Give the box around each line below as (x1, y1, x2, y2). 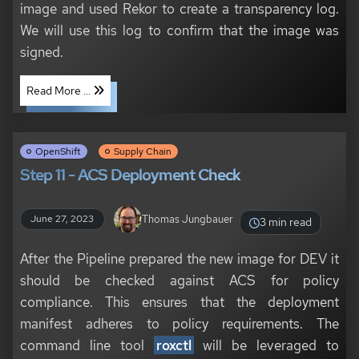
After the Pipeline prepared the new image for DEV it (19, 249, 340, 268)
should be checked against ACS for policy (19, 271, 340, 290)
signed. (19, 42, 63, 61)
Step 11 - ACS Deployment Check (19, 164, 240, 186)
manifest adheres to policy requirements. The (19, 314, 340, 333)
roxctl (155, 336, 192, 355)
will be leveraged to (193, 336, 340, 355)
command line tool (19, 336, 154, 355)
